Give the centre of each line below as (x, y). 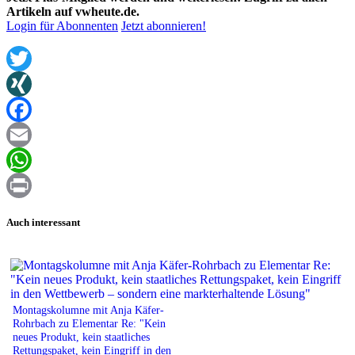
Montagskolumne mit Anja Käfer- (88, 309)
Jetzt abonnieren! (164, 26)
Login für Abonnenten (62, 26)
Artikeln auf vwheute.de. (73, 12)
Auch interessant (43, 222)
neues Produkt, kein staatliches (81, 336)
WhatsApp (33, 185)
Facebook (31, 135)
